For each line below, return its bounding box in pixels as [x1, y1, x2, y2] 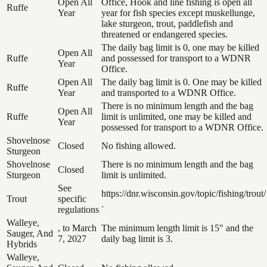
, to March [58, 222, 97, 233]
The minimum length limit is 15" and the [101, 222, 253, 233]
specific [58, 193, 86, 204]
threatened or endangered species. [101, 29, 228, 39]
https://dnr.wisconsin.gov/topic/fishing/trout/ [101, 188, 266, 198]
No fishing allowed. [101, 140, 176, 151]
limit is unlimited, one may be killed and [101, 111, 252, 122]
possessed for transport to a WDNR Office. [101, 122, 263, 132]
